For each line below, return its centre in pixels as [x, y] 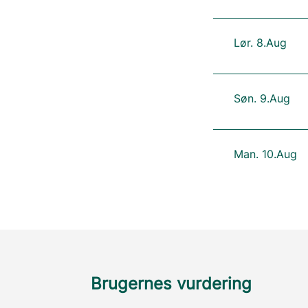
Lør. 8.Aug [260, 43]
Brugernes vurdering [171, 284]
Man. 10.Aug [265, 154]
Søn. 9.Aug [262, 98]
